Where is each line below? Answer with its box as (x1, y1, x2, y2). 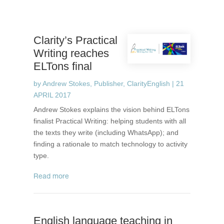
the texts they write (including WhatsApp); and (33, 128, 179, 136)
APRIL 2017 (33, 91, 71, 99)
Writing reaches (33, 47, 109, 59)
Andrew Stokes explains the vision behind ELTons (33, 105, 190, 113)
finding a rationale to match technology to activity (33, 140, 188, 148)
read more (38, 173, 69, 180)
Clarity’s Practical (33, 34, 118, 46)
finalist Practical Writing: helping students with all (33, 117, 186, 125)
